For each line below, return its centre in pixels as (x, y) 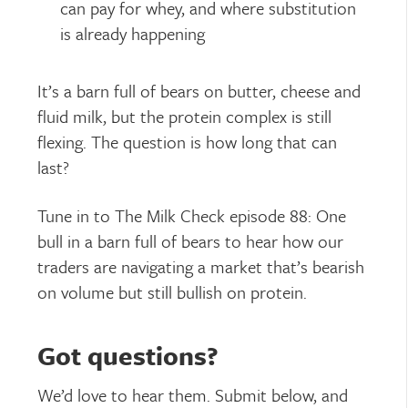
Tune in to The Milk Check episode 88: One (192, 215)
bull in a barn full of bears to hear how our (191, 241)
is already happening (133, 33)
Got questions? (128, 355)
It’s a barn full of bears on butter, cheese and (199, 91)
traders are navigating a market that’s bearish (201, 266)
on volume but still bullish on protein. (173, 292)
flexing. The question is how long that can (188, 142)
